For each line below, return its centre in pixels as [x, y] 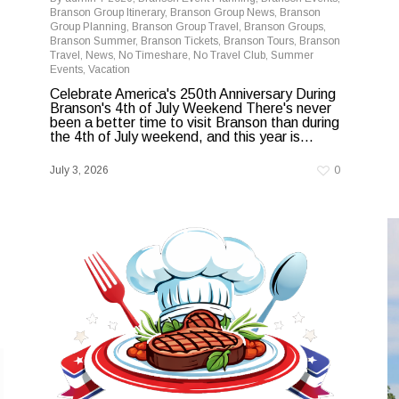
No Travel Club [229, 56]
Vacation [109, 70]
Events [66, 70]
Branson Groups [284, 27]
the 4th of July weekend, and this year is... [182, 137]
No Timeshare [153, 56]
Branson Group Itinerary [107, 13]
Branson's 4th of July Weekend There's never [191, 109]
